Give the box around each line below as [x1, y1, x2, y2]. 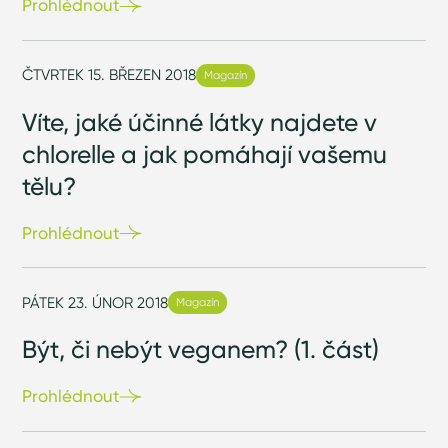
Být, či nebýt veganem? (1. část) [22, 334, 380, 365]
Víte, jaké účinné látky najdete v [22, 106, 378, 137]
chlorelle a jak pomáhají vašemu [22, 138, 388, 169]
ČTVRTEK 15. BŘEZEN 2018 [22, 65, 197, 85]
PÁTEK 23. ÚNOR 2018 [22, 292, 169, 312]
